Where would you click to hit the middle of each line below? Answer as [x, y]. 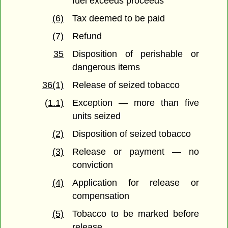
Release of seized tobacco [126, 85]
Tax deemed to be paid [119, 19]
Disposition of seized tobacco [132, 134]
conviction [93, 165]
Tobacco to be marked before [136, 214]
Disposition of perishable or [136, 54]
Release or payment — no [136, 152]
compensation [101, 196]
